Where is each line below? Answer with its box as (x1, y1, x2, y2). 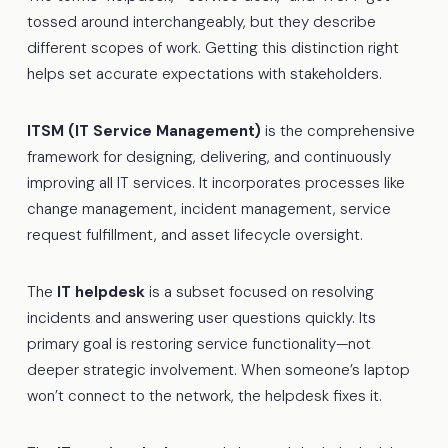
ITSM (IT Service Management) (26, 120, 261, 141)
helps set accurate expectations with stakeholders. (26, 63, 382, 84)
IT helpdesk (56, 281, 145, 302)
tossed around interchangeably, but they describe (26, 11, 376, 32)
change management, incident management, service (26, 198, 391, 219)
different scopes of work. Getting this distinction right (26, 37, 399, 58)
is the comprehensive (260, 120, 415, 141)
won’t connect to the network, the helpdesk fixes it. (26, 385, 382, 406)
